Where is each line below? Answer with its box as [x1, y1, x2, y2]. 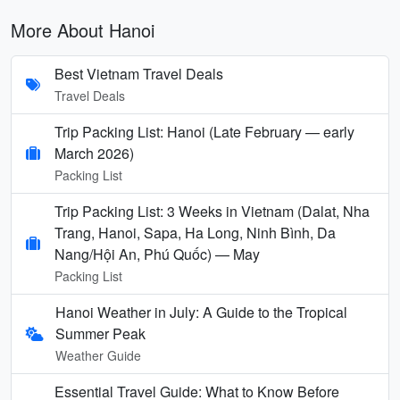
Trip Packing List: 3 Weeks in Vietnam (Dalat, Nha [54, 200, 370, 221]
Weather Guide [54, 346, 141, 364]
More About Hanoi [11, 16, 154, 43]
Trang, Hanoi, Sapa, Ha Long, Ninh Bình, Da [54, 221, 336, 243]
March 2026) [54, 142, 134, 163]
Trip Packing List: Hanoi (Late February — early [54, 121, 354, 142]
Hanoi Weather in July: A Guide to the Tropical [54, 301, 347, 322]
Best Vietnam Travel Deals [54, 62, 223, 84]
